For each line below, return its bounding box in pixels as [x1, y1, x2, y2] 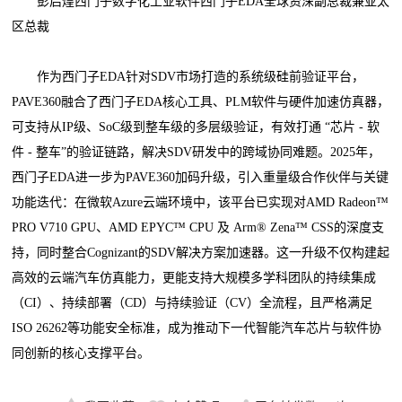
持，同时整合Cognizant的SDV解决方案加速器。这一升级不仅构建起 [12, 246, 390, 260]
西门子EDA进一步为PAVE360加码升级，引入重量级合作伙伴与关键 [12, 170, 389, 185]
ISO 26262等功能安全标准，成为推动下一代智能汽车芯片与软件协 [12, 321, 382, 336]
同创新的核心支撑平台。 [12, 346, 151, 361]
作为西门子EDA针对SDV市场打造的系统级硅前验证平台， [12, 70, 365, 84]
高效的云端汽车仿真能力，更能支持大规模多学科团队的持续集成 [12, 271, 377, 285]
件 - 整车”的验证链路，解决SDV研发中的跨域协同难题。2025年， [12, 145, 381, 160]
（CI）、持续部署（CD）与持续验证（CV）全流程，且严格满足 [12, 296, 373, 310]
